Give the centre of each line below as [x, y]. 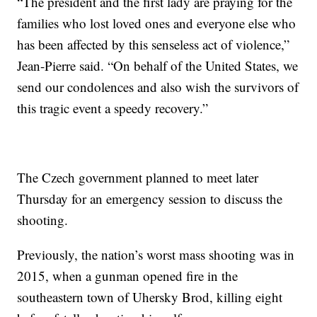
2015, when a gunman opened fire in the [128, 276]
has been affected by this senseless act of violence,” [154, 45]
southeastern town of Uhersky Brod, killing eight [150, 297]
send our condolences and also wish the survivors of [158, 87]
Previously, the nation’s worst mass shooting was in [156, 255]
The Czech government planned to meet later [138, 178]
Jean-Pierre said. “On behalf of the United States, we [158, 66]
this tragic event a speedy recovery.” [113, 108]
